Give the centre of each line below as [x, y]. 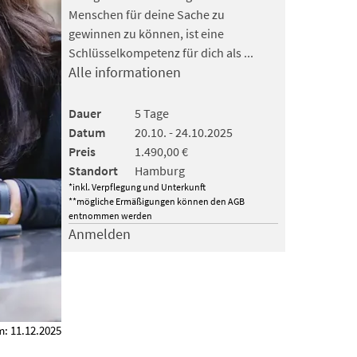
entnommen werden [110, 215]
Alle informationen [124, 72]
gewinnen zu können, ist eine [146, 33]
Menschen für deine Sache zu [146, 14]
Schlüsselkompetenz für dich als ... [161, 52]
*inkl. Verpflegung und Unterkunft [137, 186]
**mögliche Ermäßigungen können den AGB [156, 201]
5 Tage [152, 113]
